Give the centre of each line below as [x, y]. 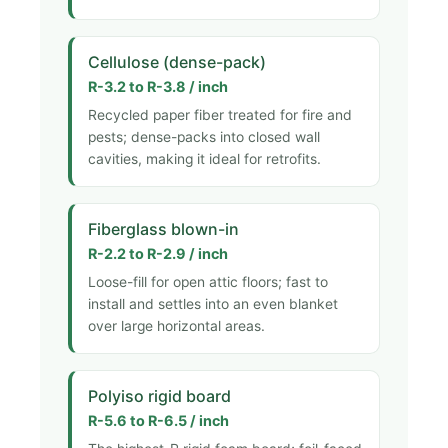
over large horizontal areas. [176, 325]
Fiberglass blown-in [163, 228]
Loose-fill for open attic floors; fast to [208, 281]
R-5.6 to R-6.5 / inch [158, 420]
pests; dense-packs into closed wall [204, 136]
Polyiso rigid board [159, 395]
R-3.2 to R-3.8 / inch [158, 86]
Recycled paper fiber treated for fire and [220, 114]
